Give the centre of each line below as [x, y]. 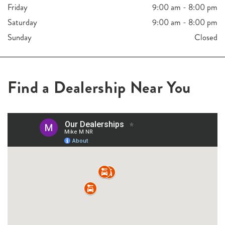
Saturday [22, 23]
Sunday [20, 38]
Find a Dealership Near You [99, 88]
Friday [18, 8]
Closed [206, 38]
